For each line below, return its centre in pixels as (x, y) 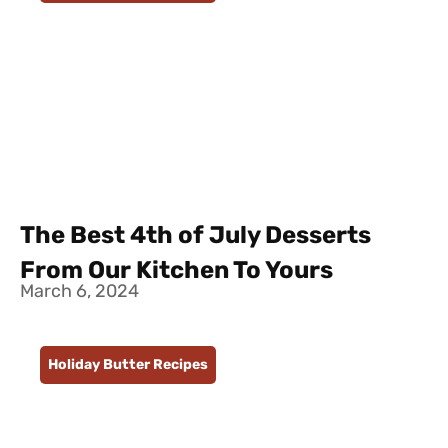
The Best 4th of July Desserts (195, 236)
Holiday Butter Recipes (128, 365)
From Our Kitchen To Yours (176, 271)
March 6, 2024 (79, 292)
